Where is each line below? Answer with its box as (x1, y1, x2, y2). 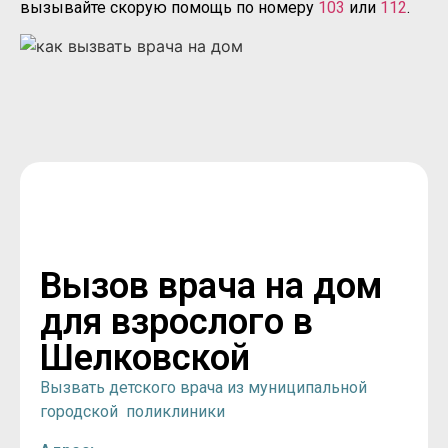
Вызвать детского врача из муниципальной (40, 378, 367, 398)
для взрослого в (40, 301, 313, 344)
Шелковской (40, 337, 250, 380)
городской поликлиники (40, 402, 225, 422)
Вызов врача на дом (40, 265, 383, 308)
